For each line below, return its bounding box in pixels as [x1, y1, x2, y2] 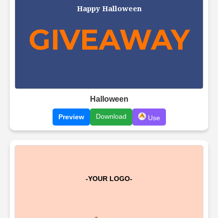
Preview [58, 113, 84, 121]
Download [95, 112, 127, 120]
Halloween [90, 94, 128, 103]
